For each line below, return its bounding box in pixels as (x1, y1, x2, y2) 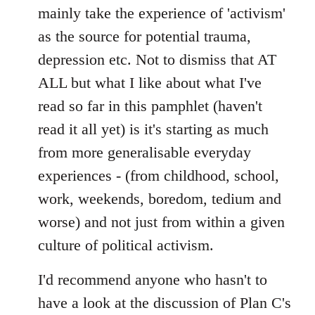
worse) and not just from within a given (38, 213, 285, 231)
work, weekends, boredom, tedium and (38, 190, 281, 208)
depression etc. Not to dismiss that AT (38, 51, 276, 69)
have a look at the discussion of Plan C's (38, 294, 291, 312)
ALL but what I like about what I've (38, 74, 262, 92)
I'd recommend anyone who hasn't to (38, 271, 267, 289)
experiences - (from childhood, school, (38, 167, 279, 185)
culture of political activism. (38, 236, 214, 255)
